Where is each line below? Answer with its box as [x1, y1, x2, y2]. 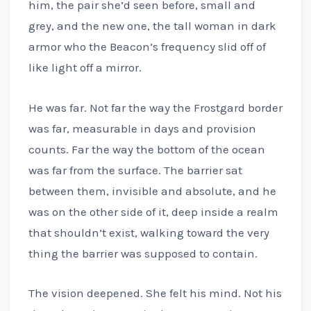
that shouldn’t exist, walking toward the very [28, 225, 269, 239]
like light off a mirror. [28, 60, 142, 75]
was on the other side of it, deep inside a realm [28, 204, 278, 219]
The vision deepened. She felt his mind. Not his [28, 285, 282, 300]
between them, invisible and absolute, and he [28, 183, 276, 198]
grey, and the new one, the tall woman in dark [28, 19, 276, 33]
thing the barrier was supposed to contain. [28, 246, 258, 260]
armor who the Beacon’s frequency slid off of [28, 40, 266, 54]
